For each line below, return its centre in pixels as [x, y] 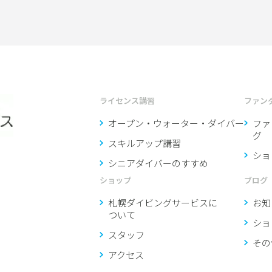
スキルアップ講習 [144, 143]
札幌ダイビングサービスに [163, 203]
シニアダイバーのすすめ [158, 163]
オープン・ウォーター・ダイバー [176, 123]
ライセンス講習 [127, 101]
